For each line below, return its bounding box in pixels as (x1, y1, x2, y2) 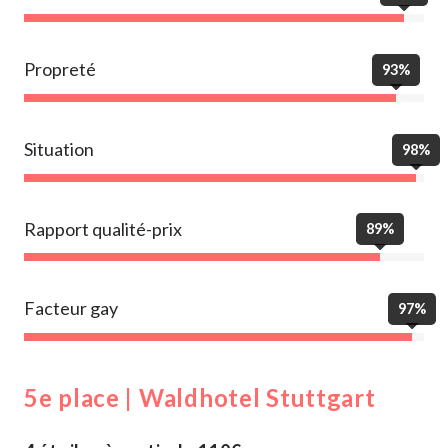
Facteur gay (24, 297, 118, 320)
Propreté (24, 58, 96, 81)
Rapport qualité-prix (24, 217, 182, 240)
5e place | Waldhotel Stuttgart (24, 383, 376, 412)
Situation (24, 138, 94, 161)
